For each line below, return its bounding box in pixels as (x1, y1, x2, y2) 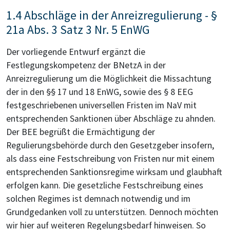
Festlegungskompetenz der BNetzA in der (6, 60, 166, 71)
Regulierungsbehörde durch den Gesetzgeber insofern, (6, 140, 214, 151)
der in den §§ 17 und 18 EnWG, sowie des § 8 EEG (6, 86, 193, 98)
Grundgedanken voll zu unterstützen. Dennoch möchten (6, 206, 218, 218)
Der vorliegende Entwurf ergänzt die (6, 46, 145, 58)
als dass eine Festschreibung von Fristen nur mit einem (6, 153, 215, 165)
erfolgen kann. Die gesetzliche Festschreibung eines (6, 180, 203, 191)
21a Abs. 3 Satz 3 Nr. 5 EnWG (6, 22, 150, 37)
